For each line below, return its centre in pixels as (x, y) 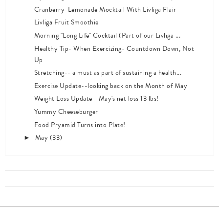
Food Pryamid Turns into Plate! (80, 125)
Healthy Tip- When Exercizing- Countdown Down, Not (114, 48)
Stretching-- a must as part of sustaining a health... (108, 73)
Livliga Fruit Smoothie (66, 22)
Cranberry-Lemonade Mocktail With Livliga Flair (105, 9)
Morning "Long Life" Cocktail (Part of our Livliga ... (107, 35)
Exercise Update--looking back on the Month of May (111, 86)
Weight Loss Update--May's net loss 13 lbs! (96, 99)
